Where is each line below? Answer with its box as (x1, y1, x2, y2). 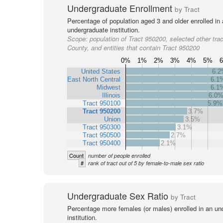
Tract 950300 (82, 123, 120, 131)
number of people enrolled (88, 152, 150, 159)
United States (81, 67, 120, 75)
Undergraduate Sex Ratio (67, 189, 171, 202)
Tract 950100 (82, 99, 120, 107)
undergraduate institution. (67, 25, 140, 34)
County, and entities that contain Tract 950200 (67, 43, 200, 52)
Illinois (102, 91, 120, 99)
